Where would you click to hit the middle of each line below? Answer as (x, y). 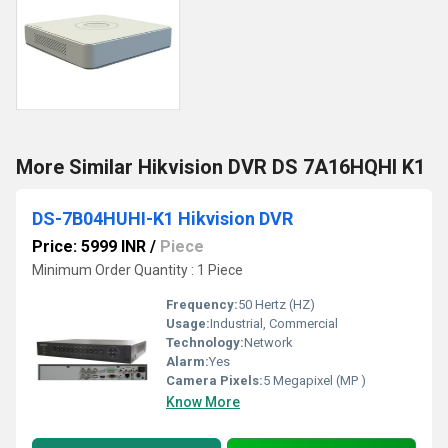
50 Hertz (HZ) (276, 304)
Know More (203, 402)
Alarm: (187, 361)
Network (268, 342)
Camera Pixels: (214, 380)
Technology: (205, 342)
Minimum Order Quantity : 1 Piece (137, 270)
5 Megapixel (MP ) (314, 380)
